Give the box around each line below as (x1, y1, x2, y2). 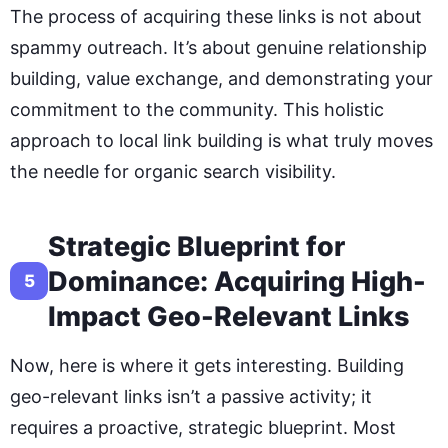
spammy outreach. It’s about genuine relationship (10, 36, 427, 58)
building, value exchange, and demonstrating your (10, 67, 433, 89)
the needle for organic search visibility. (10, 160, 336, 182)
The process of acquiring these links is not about (10, 5, 422, 27)
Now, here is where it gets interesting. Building (10, 354, 404, 376)
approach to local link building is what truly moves (10, 129, 433, 151)
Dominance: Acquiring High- (48, 264, 426, 298)
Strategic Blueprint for (48, 229, 345, 263)
